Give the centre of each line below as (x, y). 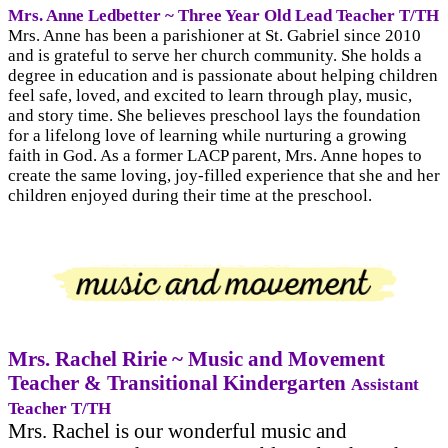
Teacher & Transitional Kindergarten (179, 382)
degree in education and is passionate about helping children (223, 76)
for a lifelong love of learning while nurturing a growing (207, 136)
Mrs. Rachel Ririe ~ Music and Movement (196, 358)
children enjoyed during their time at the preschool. (190, 196)
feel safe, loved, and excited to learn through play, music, (210, 96)
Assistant (385, 384)
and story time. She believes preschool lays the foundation (214, 116)
